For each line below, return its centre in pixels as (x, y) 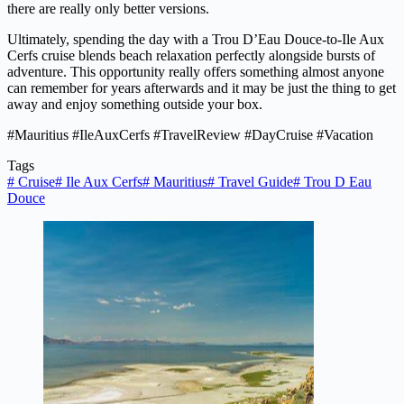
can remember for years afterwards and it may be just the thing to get (202, 88)
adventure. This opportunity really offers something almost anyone (196, 72)
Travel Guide (254, 182)
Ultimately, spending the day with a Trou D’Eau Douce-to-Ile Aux (196, 40)
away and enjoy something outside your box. (135, 105)
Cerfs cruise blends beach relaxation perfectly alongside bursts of (191, 56)
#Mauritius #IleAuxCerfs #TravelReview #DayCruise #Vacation (190, 135)
